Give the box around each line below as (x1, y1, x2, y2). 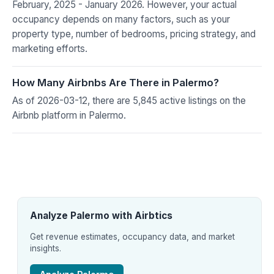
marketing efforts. (12, 42, 87, 54)
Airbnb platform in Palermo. (12, 109, 126, 121)
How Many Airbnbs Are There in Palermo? (12, 76, 219, 89)
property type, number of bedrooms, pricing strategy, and (12, 28, 256, 40)
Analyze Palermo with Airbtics (30, 209, 172, 221)
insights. (30, 243, 61, 253)
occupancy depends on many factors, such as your (12, 13, 230, 25)
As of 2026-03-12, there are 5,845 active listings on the (12, 94, 246, 106)
